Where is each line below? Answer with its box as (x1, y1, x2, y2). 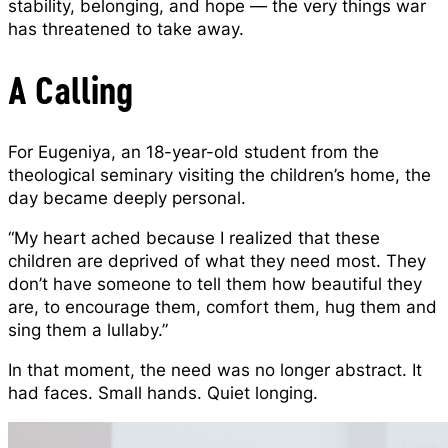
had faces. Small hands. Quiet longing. (8, 382, 318, 403)
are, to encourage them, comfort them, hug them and (8, 296, 437, 317)
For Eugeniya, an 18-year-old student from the (8, 141, 379, 162)
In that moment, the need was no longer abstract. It (8, 359, 422, 380)
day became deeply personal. (8, 187, 246, 208)
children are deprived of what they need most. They (8, 250, 426, 271)
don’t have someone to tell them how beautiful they (8, 273, 422, 294)
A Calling (8, 65, 133, 115)
